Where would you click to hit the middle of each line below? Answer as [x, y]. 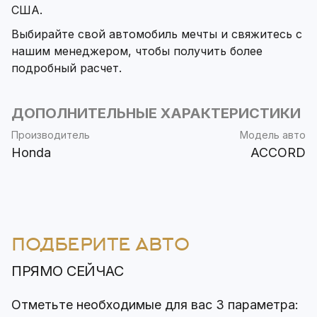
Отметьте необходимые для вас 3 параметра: [155, 305]
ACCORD [278, 153]
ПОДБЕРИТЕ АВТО [100, 245]
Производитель [51, 135]
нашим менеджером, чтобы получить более [137, 51]
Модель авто [273, 135]
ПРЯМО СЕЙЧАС [68, 271]
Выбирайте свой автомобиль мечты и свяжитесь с [157, 34]
